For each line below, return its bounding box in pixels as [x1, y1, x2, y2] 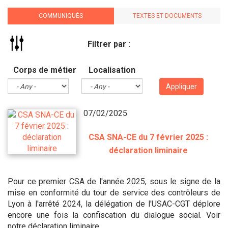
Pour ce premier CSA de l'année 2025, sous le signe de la [8, 177, 220, 186]
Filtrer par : [88, 39, 130, 49]
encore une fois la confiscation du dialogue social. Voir [8, 210, 220, 220]
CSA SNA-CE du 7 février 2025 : [88, 132, 208, 142]
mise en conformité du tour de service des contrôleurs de [8, 188, 220, 197]
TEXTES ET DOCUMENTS [133, 12, 202, 19]
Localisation [89, 65, 135, 75]
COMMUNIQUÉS [39, 12, 83, 19]
